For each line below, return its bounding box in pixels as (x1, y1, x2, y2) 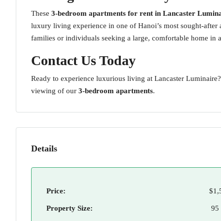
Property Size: (46, 204, 93, 212)
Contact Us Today (31, 53, 136, 68)
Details (31, 144, 57, 153)
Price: (46, 187, 66, 195)
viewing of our (31, 87, 78, 95)
